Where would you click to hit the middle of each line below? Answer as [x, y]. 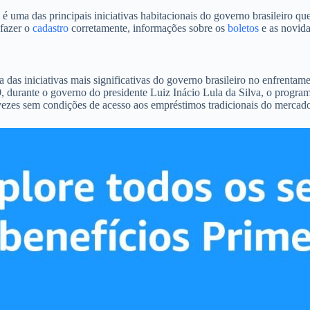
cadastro [52, 28]
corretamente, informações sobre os [149, 28]
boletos [243, 28]
